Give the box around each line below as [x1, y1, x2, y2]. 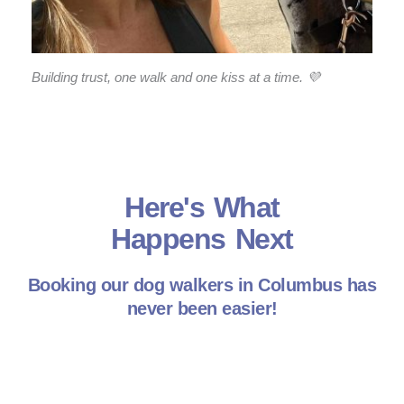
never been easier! [126, 298, 278, 319]
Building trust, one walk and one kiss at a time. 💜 [32, 69, 320, 86]
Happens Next [111, 223, 293, 256]
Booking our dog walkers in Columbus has [27, 275, 377, 296]
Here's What [124, 191, 280, 225]
